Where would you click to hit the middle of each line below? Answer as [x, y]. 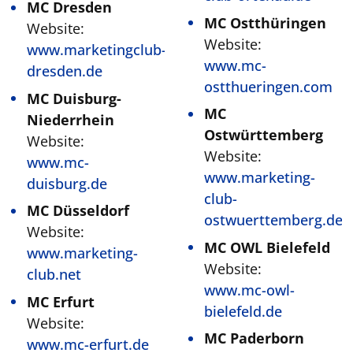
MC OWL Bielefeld [267, 247]
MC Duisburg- [74, 98]
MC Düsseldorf [78, 210]
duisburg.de [67, 183]
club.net [54, 274]
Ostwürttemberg [264, 135]
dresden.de [65, 71]
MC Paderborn [254, 338]
